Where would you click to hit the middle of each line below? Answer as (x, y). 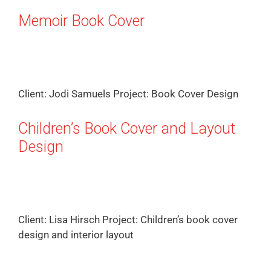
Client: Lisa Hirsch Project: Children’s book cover (128, 220)
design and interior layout (76, 235)
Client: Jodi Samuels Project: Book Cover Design (128, 94)
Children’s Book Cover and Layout (127, 129)
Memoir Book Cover (81, 21)
